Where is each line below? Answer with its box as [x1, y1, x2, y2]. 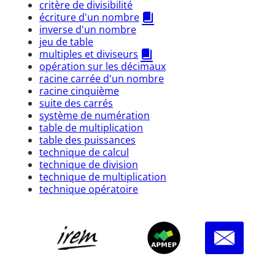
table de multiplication [39, 120, 143, 134]
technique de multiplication [39, 169, 166, 184]
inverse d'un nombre [39, 22, 136, 36]
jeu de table [39, 34, 93, 48]
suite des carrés [39, 96, 113, 110]
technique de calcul [39, 145, 129, 159]
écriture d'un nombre [39, 10, 139, 24]
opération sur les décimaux [39, 59, 166, 73]
